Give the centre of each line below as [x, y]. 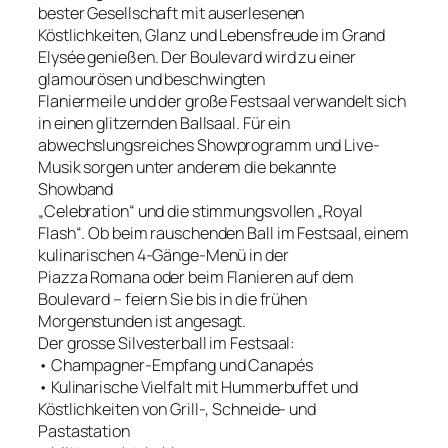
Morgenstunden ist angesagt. [142, 320]
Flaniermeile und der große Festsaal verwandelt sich [222, 100]
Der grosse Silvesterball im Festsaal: [167, 342]
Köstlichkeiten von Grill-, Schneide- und [177, 408]
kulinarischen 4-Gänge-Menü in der [163, 254]
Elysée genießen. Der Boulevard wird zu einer [197, 56]
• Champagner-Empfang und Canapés [175, 364]
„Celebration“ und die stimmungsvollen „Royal [200, 210]
